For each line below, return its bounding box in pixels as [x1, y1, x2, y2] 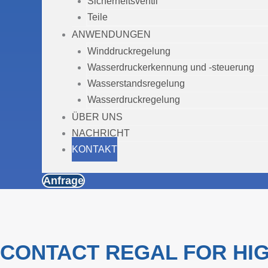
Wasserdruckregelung [87, 95, 180, 105]
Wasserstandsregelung [87, 78, 185, 89]
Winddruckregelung [87, 46, 170, 56]
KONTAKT [72, 144, 117, 154]
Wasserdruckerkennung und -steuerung [87, 62, 254, 72]
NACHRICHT [72, 128, 130, 138]
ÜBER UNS [72, 112, 123, 122]
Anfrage [43, 175, 84, 187]
